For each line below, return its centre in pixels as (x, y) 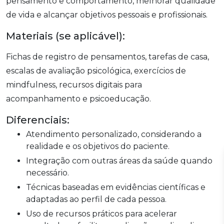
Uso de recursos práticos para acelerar (29, 213)
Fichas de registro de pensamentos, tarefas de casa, (107, 56)
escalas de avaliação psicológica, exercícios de (96, 70)
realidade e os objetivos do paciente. (98, 146)
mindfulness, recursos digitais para (74, 84)
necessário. (47, 172)
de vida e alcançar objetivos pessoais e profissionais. (107, 14)
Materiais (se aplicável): (65, 36)
